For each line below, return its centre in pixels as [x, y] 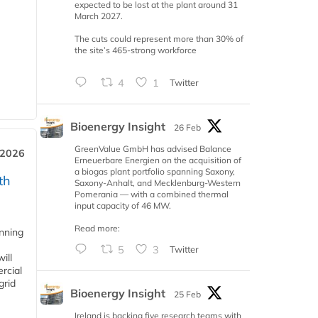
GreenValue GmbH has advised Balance [153, 149]
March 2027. [99, 16]
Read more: [97, 229]
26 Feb [187, 128]
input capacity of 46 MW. [123, 206]
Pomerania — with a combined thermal [152, 194]
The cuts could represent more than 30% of [159, 39]
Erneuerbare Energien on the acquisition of [158, 160]
